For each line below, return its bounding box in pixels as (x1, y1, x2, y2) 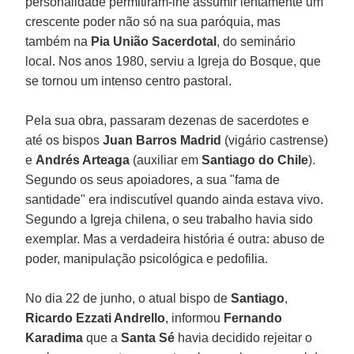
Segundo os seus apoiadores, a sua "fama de (25, 172, 281, 186)
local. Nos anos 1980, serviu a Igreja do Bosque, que (25, 54, 322, 68)
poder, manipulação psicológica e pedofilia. (25, 251, 269, 265)
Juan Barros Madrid (103, 133, 225, 147)
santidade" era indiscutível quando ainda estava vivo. (25, 192, 324, 206)
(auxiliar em (133, 153, 202, 167)
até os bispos (25, 133, 104, 147)
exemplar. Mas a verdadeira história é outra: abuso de (25, 232, 326, 246)
